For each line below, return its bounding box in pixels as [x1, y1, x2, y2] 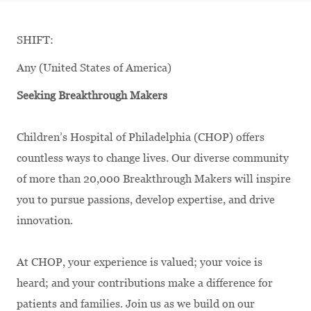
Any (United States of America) [17, 60, 171, 74]
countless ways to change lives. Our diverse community [17, 151, 289, 165]
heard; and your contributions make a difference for [17, 276, 273, 289]
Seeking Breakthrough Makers [17, 88, 167, 102]
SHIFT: [17, 33, 53, 47]
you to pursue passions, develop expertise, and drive [17, 192, 275, 206]
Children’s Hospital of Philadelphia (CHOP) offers [17, 130, 264, 144]
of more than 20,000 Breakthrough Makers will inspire [17, 171, 291, 185]
